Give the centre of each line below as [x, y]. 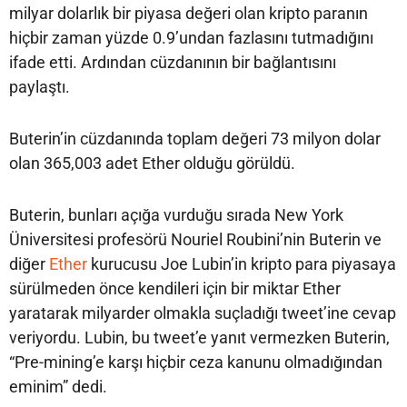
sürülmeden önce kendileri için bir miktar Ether [175, 289]
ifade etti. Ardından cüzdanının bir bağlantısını [173, 63]
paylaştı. [40, 87]
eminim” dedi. [58, 387]
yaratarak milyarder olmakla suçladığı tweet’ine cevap [203, 313]
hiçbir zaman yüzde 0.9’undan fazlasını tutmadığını [191, 38]
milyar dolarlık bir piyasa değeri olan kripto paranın [189, 14]
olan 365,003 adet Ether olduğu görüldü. [152, 164]
